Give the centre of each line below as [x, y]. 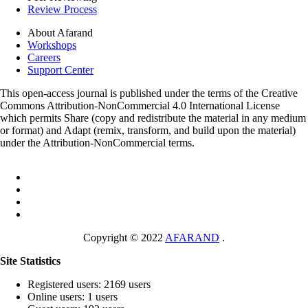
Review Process [62, 9]
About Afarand [60, 33]
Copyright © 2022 [124, 238]
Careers [44, 57]
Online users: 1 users [73, 297]
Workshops [52, 45]
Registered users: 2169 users [89, 284]
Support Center [60, 70]
